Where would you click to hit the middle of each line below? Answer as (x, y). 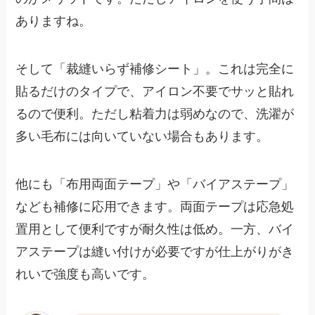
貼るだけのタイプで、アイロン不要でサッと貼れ (155, 92)
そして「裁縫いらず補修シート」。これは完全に (155, 69)
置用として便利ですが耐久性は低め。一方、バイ (155, 230)
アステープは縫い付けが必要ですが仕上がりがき (155, 252)
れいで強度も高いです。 (85, 275)
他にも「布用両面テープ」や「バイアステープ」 (155, 185)
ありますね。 (54, 21)
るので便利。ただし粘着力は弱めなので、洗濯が (155, 114)
